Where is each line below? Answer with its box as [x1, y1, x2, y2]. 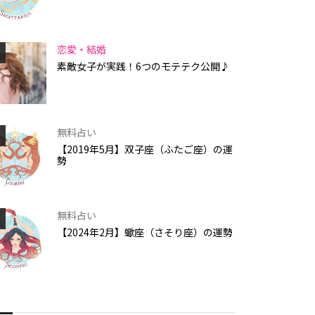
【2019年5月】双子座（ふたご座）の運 [57, 142, 233, 157]
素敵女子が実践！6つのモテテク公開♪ [57, 59, 230, 74]
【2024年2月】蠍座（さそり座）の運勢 [57, 225, 233, 240]
